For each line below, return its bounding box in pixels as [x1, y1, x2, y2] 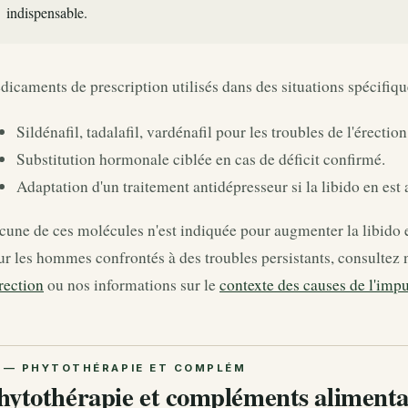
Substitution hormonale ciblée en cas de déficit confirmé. [16, 148, 385, 170]
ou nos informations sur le [44, 273, 219, 295]
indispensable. [5, 3, 87, 23]
